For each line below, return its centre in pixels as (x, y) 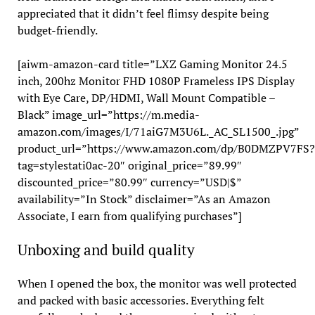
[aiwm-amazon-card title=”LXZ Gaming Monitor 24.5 (152, 64)
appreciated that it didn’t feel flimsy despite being (143, 14)
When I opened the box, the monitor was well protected (157, 284)
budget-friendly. (57, 31)
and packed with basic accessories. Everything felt (141, 301)
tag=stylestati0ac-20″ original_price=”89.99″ (129, 166)
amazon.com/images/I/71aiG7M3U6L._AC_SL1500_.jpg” (158, 132)
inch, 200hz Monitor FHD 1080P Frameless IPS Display (156, 81)
